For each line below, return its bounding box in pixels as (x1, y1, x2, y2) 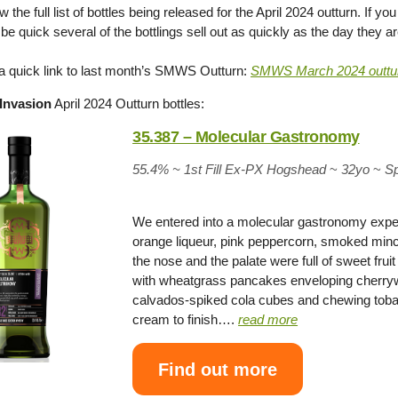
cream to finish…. (132, 312, 239, 327)
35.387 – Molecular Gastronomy (132, 128, 360, 146)
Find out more (158, 359, 278, 379)
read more (238, 312, 298, 327)
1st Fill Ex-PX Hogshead (184, 162, 327, 177)
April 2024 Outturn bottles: (52, 96, 204, 111)
